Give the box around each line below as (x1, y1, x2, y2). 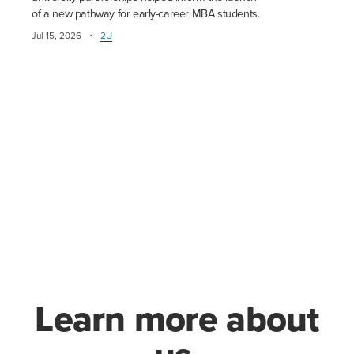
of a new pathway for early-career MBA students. (32, 7, 260, 21)
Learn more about (35, 297, 319, 341)
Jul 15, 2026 (32, 30, 82, 42)
